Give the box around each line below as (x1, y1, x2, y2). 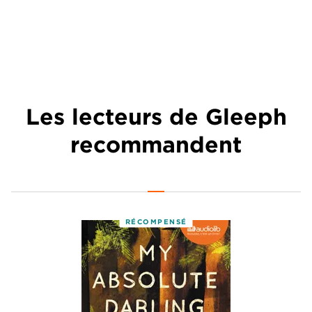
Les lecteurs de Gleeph (25, 103, 287, 131)
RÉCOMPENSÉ (125, 216, 187, 226)
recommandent (70, 131, 242, 159)
